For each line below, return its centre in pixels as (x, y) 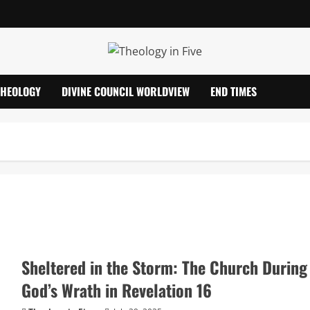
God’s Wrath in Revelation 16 (116, 290)
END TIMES (234, 92)
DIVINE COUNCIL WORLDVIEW (126, 92)
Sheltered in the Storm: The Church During (164, 267)
